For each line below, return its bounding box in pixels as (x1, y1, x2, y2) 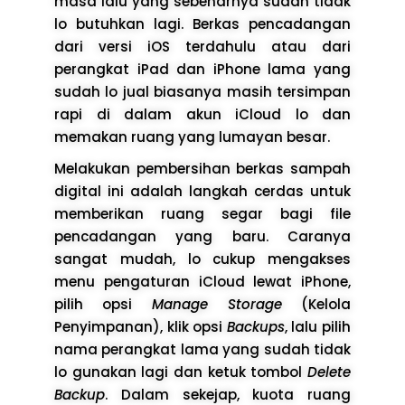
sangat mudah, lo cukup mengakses (54, 249, 351, 268)
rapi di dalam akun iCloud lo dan (54, 104, 351, 124)
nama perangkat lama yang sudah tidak (54, 339, 351, 359)
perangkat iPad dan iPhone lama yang (54, 59, 351, 79)
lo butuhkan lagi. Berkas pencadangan (54, 14, 351, 33)
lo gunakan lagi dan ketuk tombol (54, 362, 307, 381)
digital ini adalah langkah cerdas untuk (54, 181, 351, 201)
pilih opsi (54, 294, 152, 314)
